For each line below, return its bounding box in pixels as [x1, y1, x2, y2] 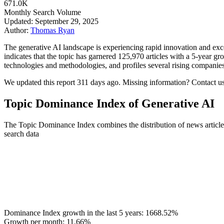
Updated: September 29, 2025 [4, 16, 98, 25]
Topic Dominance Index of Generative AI [4, 96, 214, 110]
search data [4, 129, 39, 138]
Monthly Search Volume [4, 7, 81, 16]
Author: [4, 25, 30, 34]
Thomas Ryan [30, 25, 74, 34]
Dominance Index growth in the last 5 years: [4, 208, 145, 217]
